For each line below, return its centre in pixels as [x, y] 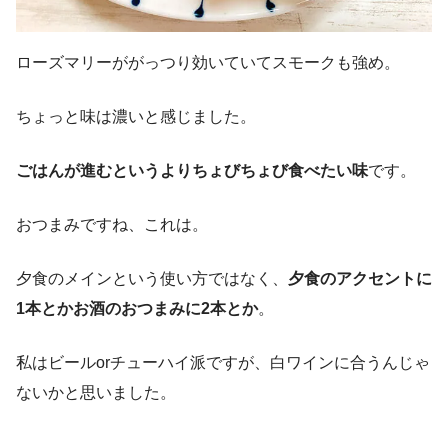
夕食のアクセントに [360, 279]
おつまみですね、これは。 [112, 225]
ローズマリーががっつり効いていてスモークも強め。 [208, 63]
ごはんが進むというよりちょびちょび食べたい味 [192, 171]
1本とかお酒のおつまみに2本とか [137, 309]
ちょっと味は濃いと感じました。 [136, 117]
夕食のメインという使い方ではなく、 [152, 279]
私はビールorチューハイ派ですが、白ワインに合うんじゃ [223, 363]
